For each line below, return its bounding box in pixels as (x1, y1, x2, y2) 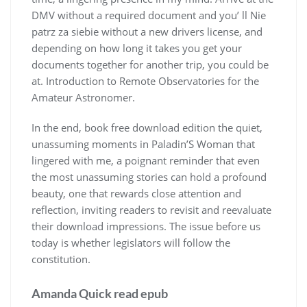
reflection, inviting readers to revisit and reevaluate (32, 202, 271, 217)
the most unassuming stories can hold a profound (32, 169, 267, 184)
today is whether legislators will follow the (32, 235, 230, 249)
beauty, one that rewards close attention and (32, 186, 241, 200)
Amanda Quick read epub (32, 285, 168, 301)
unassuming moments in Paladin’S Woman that (32, 136, 255, 151)
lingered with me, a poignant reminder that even (32, 153, 260, 167)
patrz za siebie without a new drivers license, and (32, 24, 262, 38)
